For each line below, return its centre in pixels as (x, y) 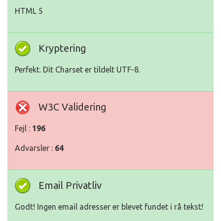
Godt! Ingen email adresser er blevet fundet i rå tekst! (109, 207)
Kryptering (62, 48)
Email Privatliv (70, 185)
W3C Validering (73, 107)
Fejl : (23, 129)
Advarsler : (35, 148)
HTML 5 (29, 11)
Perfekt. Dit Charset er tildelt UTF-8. (77, 70)
